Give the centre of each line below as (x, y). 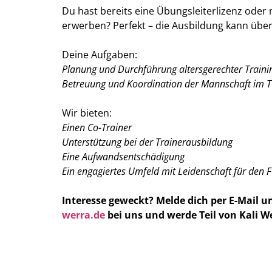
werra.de (83, 215)
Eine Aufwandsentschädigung (123, 157)
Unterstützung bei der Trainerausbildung (147, 142)
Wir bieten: (87, 113)
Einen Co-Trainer (97, 128)
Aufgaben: (114, 55)
